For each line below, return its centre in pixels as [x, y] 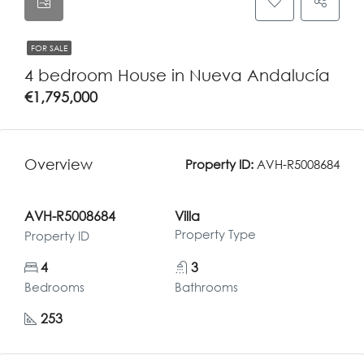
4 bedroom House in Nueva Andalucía [177, 75]
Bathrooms [206, 287]
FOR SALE [49, 48]
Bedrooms [54, 287]
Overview [58, 164]
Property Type [215, 234]
